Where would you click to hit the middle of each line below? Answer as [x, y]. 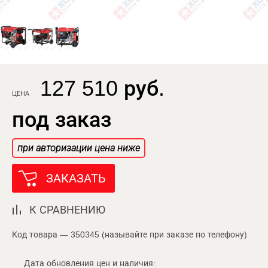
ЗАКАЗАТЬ [76, 178]
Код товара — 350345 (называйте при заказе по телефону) [130, 234]
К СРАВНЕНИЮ [67, 210]
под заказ [62, 119]
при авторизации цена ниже [79, 148]
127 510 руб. [102, 88]
